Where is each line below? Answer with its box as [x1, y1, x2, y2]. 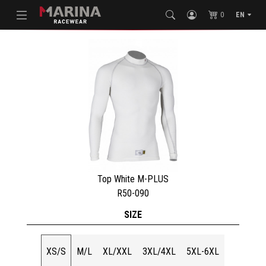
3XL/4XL [142, 245, 176, 257]
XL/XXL [103, 245, 132, 257]
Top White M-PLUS [97, 173, 169, 185]
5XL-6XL [186, 245, 220, 257]
